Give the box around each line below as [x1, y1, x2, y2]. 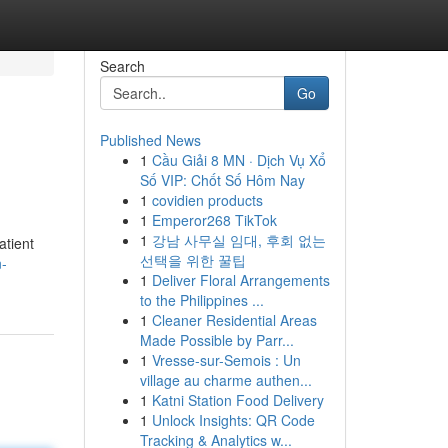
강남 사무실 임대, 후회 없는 [151, 230, 326, 250]
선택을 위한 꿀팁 [139, 250, 246, 270]
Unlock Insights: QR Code [151, 410, 315, 430]
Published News [99, 130, 201, 150]
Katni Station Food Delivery [151, 390, 324, 410]
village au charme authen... [139, 370, 312, 390]
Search [99, 56, 145, 76]
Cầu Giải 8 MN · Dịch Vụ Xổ [151, 150, 326, 170]
